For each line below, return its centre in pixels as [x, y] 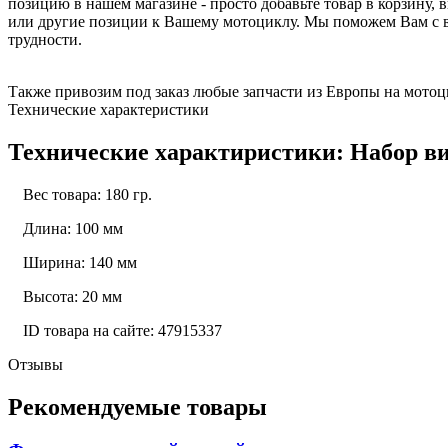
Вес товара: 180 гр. [87, 194]
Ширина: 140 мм [80, 262]
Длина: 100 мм [73, 228]
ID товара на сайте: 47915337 [122, 330]
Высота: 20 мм [72, 296]
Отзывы [35, 364]
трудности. [45, 39]
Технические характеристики [108, 109]
